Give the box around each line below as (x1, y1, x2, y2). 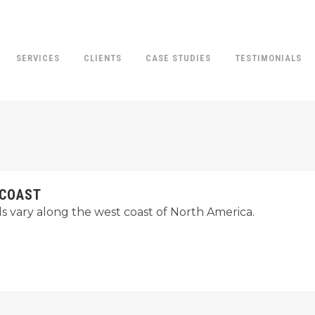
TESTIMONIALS (235, 53, 302, 63)
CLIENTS (84, 53, 122, 63)
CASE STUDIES (146, 53, 211, 63)
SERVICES (16, 53, 60, 63)
